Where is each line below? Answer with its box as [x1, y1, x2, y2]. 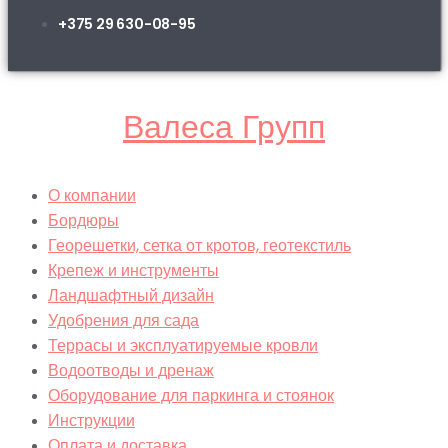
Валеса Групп [123, 103, 325, 149]
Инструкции [48, 408, 135, 432]
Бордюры [48, 208, 119, 232]
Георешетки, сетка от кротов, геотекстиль [48, 233, 351, 257]
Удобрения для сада [48, 308, 199, 332]
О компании [48, 183, 136, 207]
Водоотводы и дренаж [48, 358, 214, 382]
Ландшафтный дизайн [48, 283, 214, 307]
